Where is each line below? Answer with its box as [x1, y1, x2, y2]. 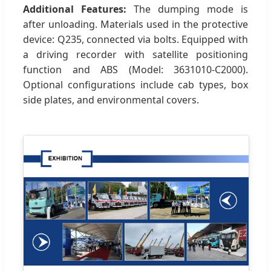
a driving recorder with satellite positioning [23, 48, 248, 62]
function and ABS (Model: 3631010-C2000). [23, 63, 248, 77]
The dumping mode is [126, 2, 248, 16]
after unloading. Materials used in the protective [23, 18, 248, 31]
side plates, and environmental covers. [23, 93, 199, 107]
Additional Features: [23, 2, 126, 16]
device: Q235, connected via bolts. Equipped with [23, 33, 248, 47]
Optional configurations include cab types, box [23, 78, 248, 92]
